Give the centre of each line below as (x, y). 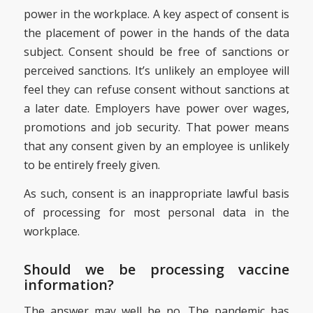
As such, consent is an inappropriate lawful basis (156, 193)
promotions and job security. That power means (156, 128)
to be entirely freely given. (92, 165)
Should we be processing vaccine (156, 269)
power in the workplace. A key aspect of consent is (156, 14)
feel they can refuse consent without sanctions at (156, 90)
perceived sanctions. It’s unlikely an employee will (156, 71)
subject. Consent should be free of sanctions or (156, 52)
